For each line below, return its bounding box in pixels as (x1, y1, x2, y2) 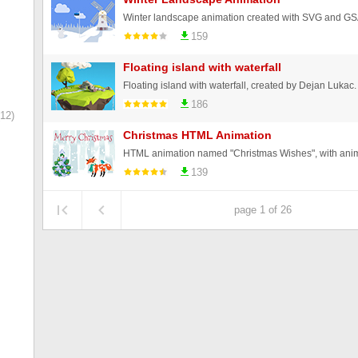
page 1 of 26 (234, 204, 292, 217)
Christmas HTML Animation (123, 128, 272, 141)
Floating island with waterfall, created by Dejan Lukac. (123, 79, 356, 91)
